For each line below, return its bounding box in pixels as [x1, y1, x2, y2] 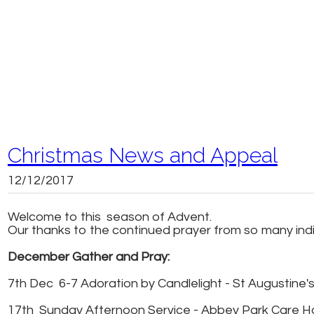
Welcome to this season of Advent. [8, 210, 212, 224]
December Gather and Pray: [8, 250, 170, 264]
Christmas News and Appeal [8, 143, 278, 168]
